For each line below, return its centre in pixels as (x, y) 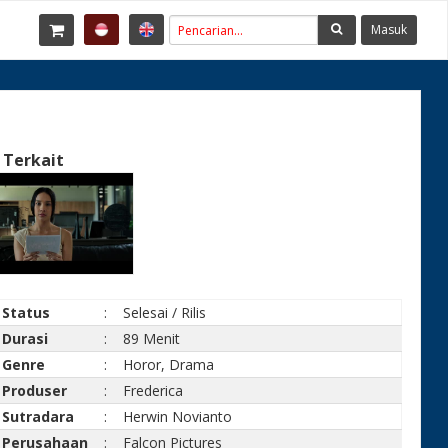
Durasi (25, 338)
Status (26, 312)
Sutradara (38, 416)
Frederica (153, 390)
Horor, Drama (169, 364)
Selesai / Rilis (165, 312)
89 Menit (152, 338)
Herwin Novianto (178, 416)
